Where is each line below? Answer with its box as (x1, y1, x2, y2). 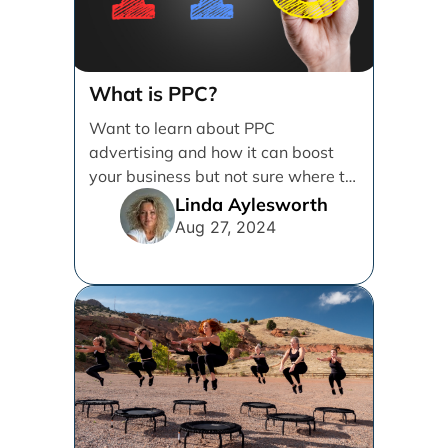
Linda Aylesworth (175, 192, 328, 216)
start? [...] (89, 190, 159, 210)
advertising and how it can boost (89, 142, 335, 162)
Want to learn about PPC (89, 118, 276, 138)
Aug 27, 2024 (175, 216, 276, 237)
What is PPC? (89, 81, 218, 106)
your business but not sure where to (89, 166, 355, 186)
